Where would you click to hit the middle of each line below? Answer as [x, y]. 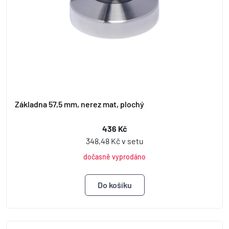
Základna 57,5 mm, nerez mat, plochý [79, 104]
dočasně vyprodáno [114, 156]
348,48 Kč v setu [114, 141]
